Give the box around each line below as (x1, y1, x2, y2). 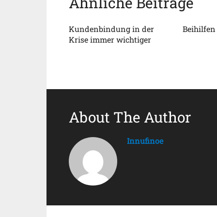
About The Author (69, 108, 191, 126)
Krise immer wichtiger (69, 34, 151, 45)
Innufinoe (127, 136, 163, 146)
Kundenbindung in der (69, 24, 154, 34)
